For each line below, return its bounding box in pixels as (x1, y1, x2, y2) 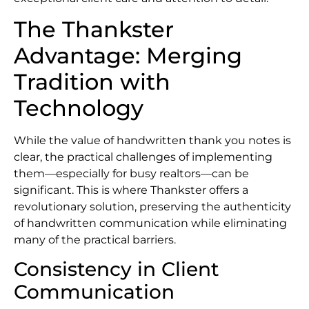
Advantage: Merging (14, 41, 242, 69)
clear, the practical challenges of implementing (14, 150, 272, 163)
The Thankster (14, 15, 174, 43)
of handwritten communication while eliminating (14, 216, 287, 230)
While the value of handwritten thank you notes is (14, 133, 291, 147)
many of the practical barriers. (14, 232, 176, 246)
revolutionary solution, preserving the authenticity (14, 199, 291, 213)
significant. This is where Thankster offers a (14, 183, 248, 197)
